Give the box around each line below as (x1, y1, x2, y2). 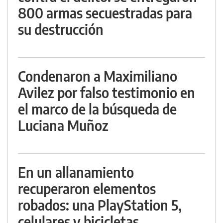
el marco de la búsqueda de (18, 100, 177, 118)
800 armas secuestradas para (18, 4, 192, 22)
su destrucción (18, 20, 104, 38)
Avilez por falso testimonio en (18, 84, 195, 102)
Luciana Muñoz (18, 116, 109, 134)
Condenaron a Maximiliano (18, 67, 177, 85)
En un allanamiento (18, 163, 134, 181)
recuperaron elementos (18, 180, 156, 198)
